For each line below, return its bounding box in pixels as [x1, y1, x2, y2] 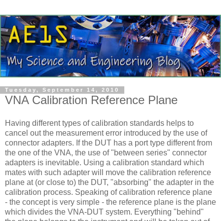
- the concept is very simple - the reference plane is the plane [5, 198, 216, 207]
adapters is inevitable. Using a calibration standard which [5, 158, 204, 167]
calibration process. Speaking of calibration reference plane [5, 188, 212, 197]
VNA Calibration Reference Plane [5, 93, 178, 107]
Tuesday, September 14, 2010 [5, 87, 119, 93]
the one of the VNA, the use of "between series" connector [5, 148, 207, 157]
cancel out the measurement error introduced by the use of [5, 129, 207, 138]
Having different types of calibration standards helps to [5, 119, 194, 128]
